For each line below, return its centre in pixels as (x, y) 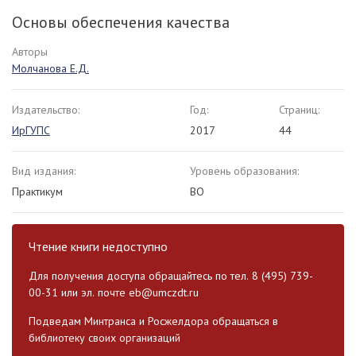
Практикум (37, 192)
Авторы (30, 52)
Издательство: (46, 110)
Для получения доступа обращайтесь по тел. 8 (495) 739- (171, 276)
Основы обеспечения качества (121, 23)
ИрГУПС (31, 131)
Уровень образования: (244, 171)
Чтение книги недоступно (98, 247)
